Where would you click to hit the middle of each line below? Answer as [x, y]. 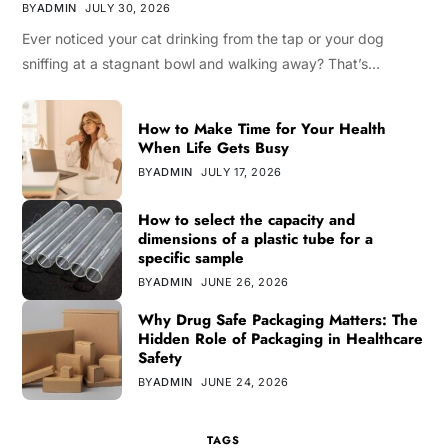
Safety [159, 357]
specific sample [190, 257]
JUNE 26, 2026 [245, 281]
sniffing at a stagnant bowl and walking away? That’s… [200, 64]
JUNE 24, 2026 [245, 381]
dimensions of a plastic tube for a [255, 238]
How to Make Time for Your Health [261, 129]
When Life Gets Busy [213, 148]
